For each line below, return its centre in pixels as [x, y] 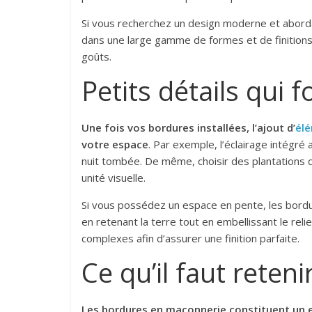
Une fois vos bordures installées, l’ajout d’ [188, 128]
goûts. [96, 57]
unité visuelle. [114, 178]
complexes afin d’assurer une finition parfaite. [190, 239]
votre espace [115, 145]
